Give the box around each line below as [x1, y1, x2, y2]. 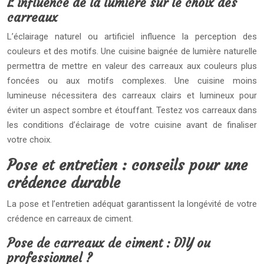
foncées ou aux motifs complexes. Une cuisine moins [7, 75, 257, 86]
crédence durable [7, 174, 120, 192]
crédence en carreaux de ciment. [7, 213, 133, 224]
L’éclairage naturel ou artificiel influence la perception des [7, 31, 257, 42]
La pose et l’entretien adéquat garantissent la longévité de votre [7, 199, 257, 209]
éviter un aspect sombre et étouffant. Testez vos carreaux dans [7, 105, 257, 115]
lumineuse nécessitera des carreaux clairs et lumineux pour [7, 90, 257, 101]
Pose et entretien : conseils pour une [7, 156, 247, 174]
